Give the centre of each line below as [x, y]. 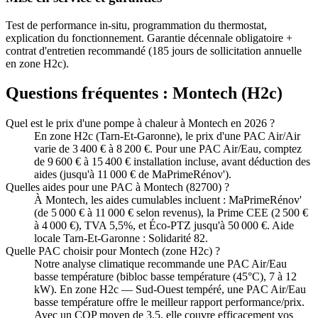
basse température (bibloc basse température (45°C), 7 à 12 [165, 277]
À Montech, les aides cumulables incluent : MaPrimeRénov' [168, 200]
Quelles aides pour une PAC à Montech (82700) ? [117, 187]
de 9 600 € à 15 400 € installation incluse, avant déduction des [172, 162]
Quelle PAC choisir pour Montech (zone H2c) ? [113, 251]
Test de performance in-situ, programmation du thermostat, [136, 25]
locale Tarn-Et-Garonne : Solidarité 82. [121, 238]
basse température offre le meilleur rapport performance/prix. [169, 302]
